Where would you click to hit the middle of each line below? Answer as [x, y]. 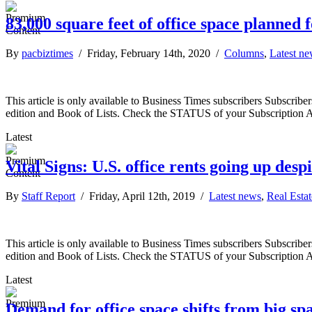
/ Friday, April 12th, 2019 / [142, 196]
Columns [244, 53]
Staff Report [48, 196]
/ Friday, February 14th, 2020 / [149, 53]
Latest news [235, 196]
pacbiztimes [47, 53]
